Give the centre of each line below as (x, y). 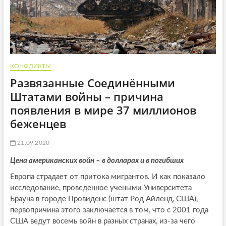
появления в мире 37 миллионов (103, 110)
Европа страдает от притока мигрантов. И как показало (107, 177)
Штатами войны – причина (87, 97)
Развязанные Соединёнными (92, 83)
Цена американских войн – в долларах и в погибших (97, 161)
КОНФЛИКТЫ (31, 66)
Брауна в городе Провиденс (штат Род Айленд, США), (104, 199)
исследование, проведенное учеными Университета (101, 188)
